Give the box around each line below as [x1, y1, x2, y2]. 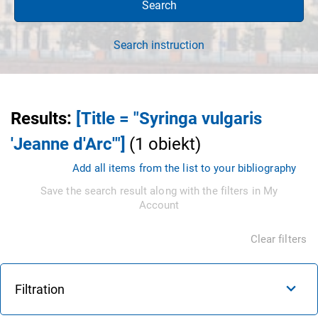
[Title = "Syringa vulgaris [76, 108, 262, 128]
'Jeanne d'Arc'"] [11, 133, 126, 154]
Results [11, 108, 67, 128]
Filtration [15, 281, 65, 297]
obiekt [148, 133, 195, 154]
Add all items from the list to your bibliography [72, 161, 296, 175]
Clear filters [250, 232, 307, 246]
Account [138, 198, 180, 212]
